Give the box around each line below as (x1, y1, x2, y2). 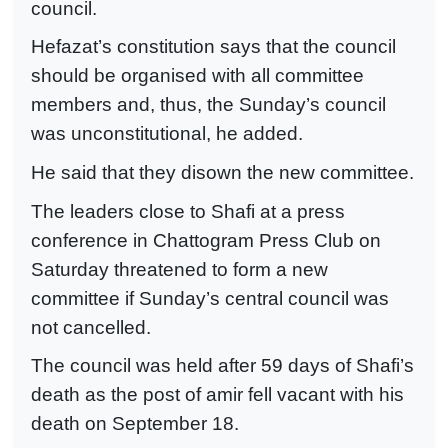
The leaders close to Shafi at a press (31, 200, 345, 222)
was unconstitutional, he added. (31, 123, 303, 145)
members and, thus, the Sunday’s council (31, 94, 386, 116)
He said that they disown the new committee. (31, 161, 414, 183)
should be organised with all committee (31, 65, 364, 87)
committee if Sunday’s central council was (31, 287, 389, 309)
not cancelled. (31, 316, 151, 338)
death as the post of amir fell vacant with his (31, 384, 404, 406)
